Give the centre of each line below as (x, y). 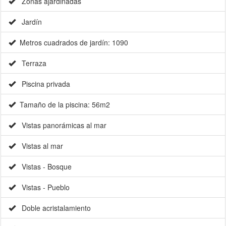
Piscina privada (43, 84)
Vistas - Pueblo (43, 187)
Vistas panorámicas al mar (61, 125)
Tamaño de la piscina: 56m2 (63, 105)
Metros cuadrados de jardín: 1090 (72, 43)
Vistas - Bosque (44, 167)
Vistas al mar (39, 146)
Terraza (31, 63)
